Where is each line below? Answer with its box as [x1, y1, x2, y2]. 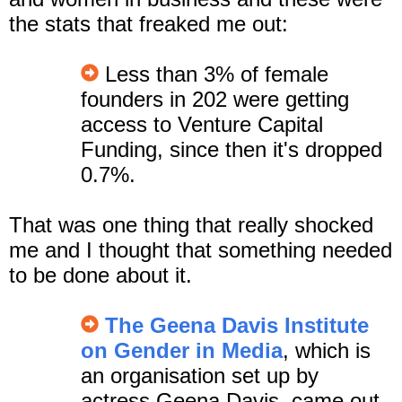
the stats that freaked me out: [9, 12, 288, 37]
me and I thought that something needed [9, 238, 392, 263]
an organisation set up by [81, 363, 319, 389]
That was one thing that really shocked [9, 213, 373, 238]
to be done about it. [9, 263, 198, 288]
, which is [283, 338, 371, 363]
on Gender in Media [81, 338, 283, 363]
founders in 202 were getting [81, 87, 349, 112]
